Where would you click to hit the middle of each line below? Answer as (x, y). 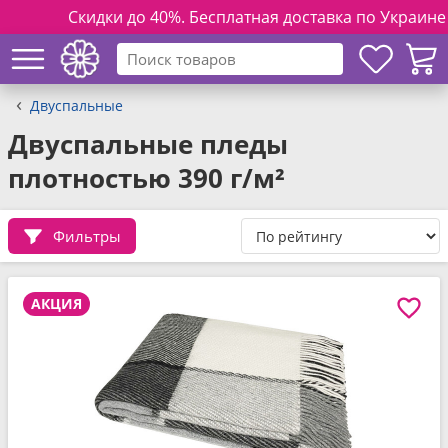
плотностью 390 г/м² (146, 178)
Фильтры (87, 235)
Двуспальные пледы (148, 144)
